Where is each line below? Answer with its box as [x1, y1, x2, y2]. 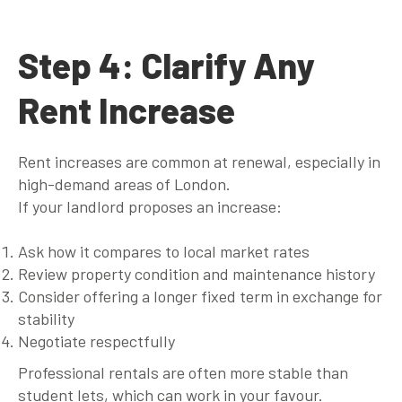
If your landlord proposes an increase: [18, 196, 282, 216]
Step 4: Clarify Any [18, 43, 314, 86]
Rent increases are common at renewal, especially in [18, 151, 380, 171]
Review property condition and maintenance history [18, 263, 375, 284]
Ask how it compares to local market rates [18, 240, 310, 261]
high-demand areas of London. [18, 173, 231, 194]
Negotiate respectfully [18, 330, 175, 351]
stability [18, 308, 74, 328]
